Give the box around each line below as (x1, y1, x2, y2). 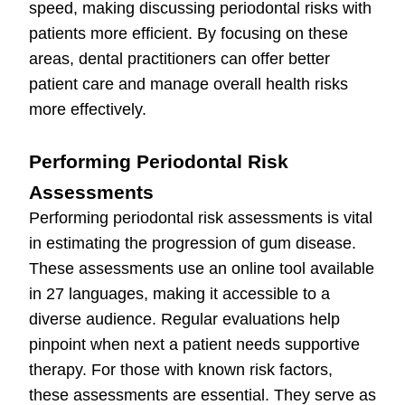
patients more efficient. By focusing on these (29, 24, 348, 43)
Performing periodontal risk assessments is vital (29, 209, 372, 228)
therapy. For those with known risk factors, (29, 361, 333, 380)
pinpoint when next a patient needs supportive (29, 335, 360, 354)
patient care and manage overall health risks (29, 75, 348, 94)
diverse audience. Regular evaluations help (29, 310, 340, 329)
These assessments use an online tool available (29, 259, 374, 278)
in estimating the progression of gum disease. (29, 234, 356, 253)
